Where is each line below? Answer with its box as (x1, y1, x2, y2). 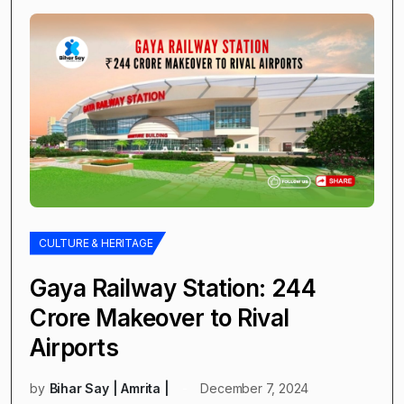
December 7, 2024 (200, 380, 309, 396)
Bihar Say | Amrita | (49, 380, 170, 396)
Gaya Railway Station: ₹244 (30, 273, 316, 302)
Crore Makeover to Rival (30, 303, 289, 332)
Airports (30, 333, 118, 362)
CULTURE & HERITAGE (39, 235, 153, 250)
